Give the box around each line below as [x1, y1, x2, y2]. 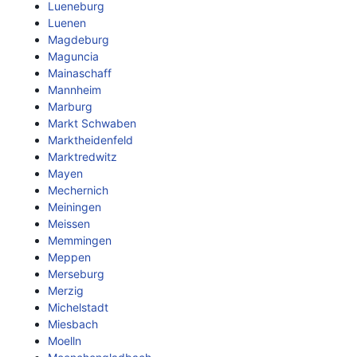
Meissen [48, 217, 90, 230]
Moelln [48, 334, 81, 347]
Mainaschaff [48, 66, 112, 80]
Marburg [48, 100, 92, 113]
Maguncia [48, 49, 99, 63]
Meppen [48, 250, 91, 264]
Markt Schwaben [48, 116, 136, 130]
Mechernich [48, 183, 108, 197]
